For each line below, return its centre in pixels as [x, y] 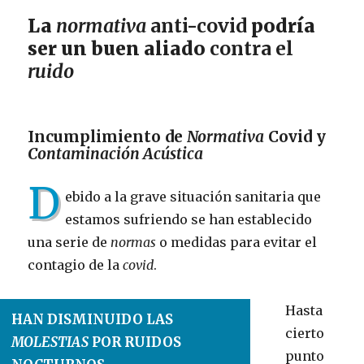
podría [282, 26]
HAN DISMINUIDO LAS [93, 320]
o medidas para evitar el [237, 243]
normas [134, 243]
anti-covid [197, 26]
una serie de [69, 243]
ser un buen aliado [119, 49]
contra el [252, 49]
